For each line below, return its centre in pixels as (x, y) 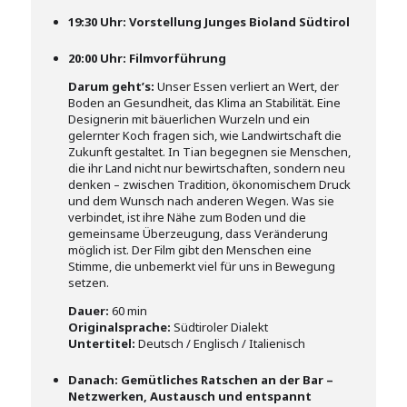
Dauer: (89, 311)
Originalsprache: (120, 328)
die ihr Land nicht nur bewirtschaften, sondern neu (207, 169)
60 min (129, 311)
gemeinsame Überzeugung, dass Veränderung (199, 234)
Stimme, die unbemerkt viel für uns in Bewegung (202, 267)
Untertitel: (102, 344)
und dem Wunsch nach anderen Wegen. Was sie (202, 201)
